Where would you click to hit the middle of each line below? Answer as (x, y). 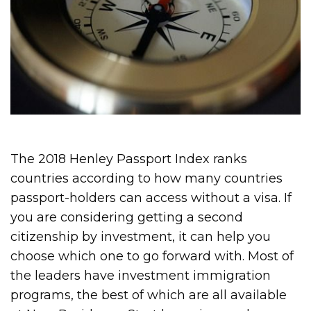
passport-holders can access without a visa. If (151, 197)
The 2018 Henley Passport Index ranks (129, 159)
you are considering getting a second (127, 217)
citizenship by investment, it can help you (141, 236)
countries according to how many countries (147, 178)
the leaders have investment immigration (141, 275)
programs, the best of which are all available (149, 295)
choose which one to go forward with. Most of (152, 256)
